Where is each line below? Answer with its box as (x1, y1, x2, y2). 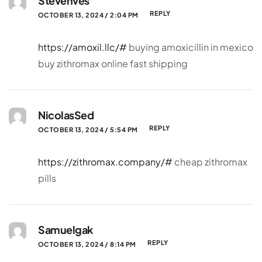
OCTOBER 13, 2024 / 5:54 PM (38, 125, 138, 133)
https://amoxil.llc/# (38, 41, 127, 53)
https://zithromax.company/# (38, 156, 173, 168)
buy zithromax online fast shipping (38, 57, 188, 70)
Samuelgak (38, 223, 93, 236)
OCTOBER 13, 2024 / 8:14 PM (38, 240, 136, 248)
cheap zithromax (173, 156, 247, 168)
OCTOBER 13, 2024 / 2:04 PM (38, 11, 139, 19)
